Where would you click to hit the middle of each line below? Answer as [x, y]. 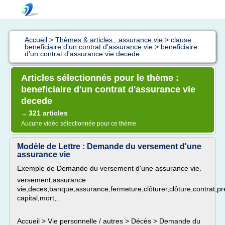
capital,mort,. [38, 198]
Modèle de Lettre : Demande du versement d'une [109, 146]
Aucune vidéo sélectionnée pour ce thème [79, 124]
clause [181, 40]
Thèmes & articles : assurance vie [109, 40]
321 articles [48, 113]
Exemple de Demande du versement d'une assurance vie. [109, 168]
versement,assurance [51, 180]
